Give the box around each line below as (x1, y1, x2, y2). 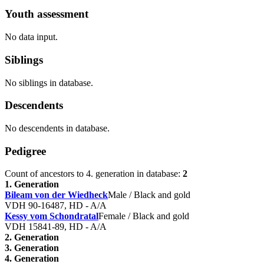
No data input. (5, 32, 58, 42)
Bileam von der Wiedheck (5, 190, 108, 200)
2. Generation (5, 232, 59, 243)
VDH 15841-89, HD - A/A (5, 222, 107, 232)
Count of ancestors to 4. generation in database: (5, 169, 183, 179)
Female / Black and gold (98, 211, 189, 222)
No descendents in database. (5, 123, 110, 133)
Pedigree (5, 144, 46, 157)
